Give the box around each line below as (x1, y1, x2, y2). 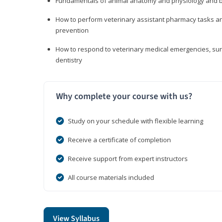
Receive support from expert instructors (68, 154, 188, 164)
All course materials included (68, 173, 154, 182)
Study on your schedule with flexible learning (68, 116, 203, 126)
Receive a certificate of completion (68, 135, 171, 145)
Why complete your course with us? (56, 90, 192, 103)
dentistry (55, 55, 82, 65)
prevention (55, 26, 89, 35)
